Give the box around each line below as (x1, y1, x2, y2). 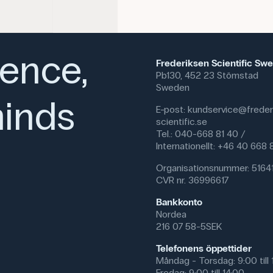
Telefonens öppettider (156, 243, 252, 255)
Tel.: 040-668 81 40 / (156, 128, 248, 140)
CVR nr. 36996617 (156, 174, 229, 186)
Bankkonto (156, 196, 202, 208)
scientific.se (156, 116, 207, 128)
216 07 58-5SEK (156, 221, 222, 233)
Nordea (156, 208, 186, 221)
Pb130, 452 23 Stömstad (156, 69, 258, 82)
